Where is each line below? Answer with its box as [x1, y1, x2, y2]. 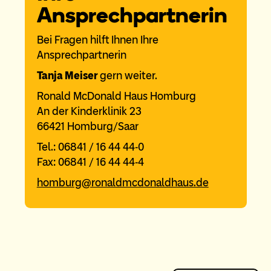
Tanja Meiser [36, 69, 100, 83]
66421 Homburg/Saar [36, 120, 139, 134]
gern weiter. [99, 69, 157, 83]
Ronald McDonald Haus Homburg [36, 90, 196, 103]
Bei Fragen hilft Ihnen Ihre [36, 33, 158, 47]
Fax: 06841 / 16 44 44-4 [36, 155, 144, 169]
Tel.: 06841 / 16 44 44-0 [36, 140, 144, 154]
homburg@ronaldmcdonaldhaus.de [36, 176, 209, 190]
